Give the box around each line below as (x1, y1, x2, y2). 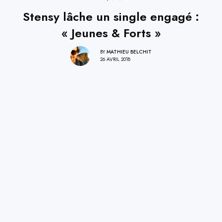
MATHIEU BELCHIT (107, 48, 152, 56)
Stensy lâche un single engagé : (23, 7, 199, 25)
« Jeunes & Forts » (61, 24, 161, 42)
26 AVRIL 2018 (100, 55, 130, 63)
